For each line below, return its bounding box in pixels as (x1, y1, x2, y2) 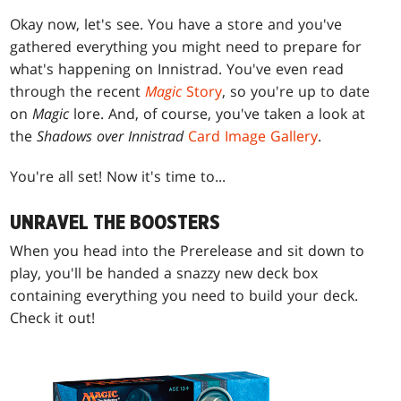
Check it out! (10, 308, 96, 328)
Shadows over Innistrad (37, 126, 184, 147)
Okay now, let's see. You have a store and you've (10, 14, 343, 35)
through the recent (10, 81, 146, 102)
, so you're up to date (222, 81, 371, 102)
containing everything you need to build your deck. (10, 286, 359, 306)
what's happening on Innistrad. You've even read (10, 59, 345, 80)
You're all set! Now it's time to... (10, 166, 226, 187)
